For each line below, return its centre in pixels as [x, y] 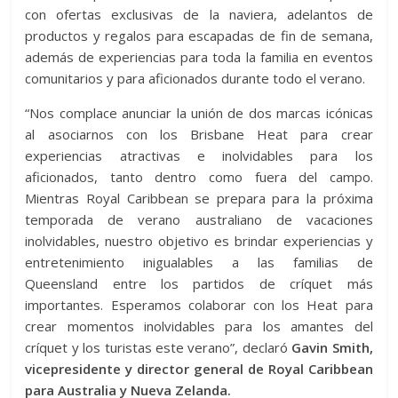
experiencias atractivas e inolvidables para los [199, 155]
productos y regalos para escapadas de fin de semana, [199, 36]
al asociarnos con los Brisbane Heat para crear [199, 134]
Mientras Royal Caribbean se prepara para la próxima [199, 198]
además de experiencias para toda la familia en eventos [199, 57]
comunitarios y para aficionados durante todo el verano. [195, 78]
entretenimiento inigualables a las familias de [199, 262]
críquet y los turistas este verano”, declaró [159, 347]
